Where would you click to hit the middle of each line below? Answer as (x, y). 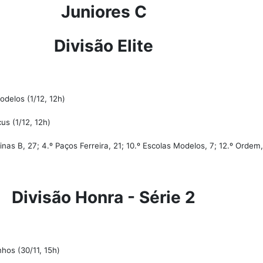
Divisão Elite (104, 46)
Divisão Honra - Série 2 (104, 197)
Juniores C (104, 12)
